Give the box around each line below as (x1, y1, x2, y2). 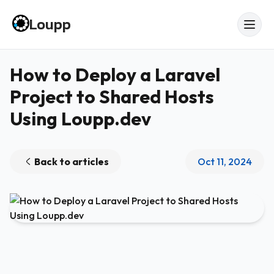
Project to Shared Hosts (10, 85, 214, 108)
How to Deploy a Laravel (10, 63, 220, 86)
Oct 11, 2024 (198, 155, 252, 168)
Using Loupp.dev (10, 107, 151, 130)
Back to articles (34, 155, 109, 168)
